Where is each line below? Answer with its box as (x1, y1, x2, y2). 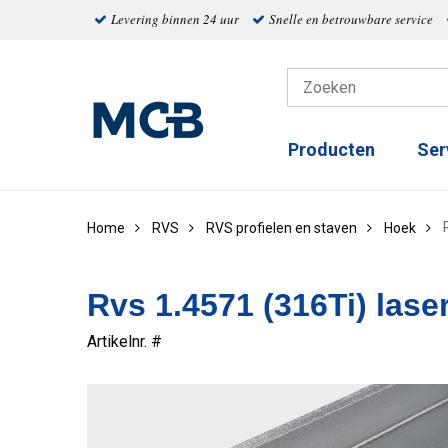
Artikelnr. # (87, 332, 162, 351)
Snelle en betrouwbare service (268, 10, 433, 28)
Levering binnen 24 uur (110, 10, 239, 28)
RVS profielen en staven (206, 220, 357, 236)
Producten (288, 139, 375, 161)
